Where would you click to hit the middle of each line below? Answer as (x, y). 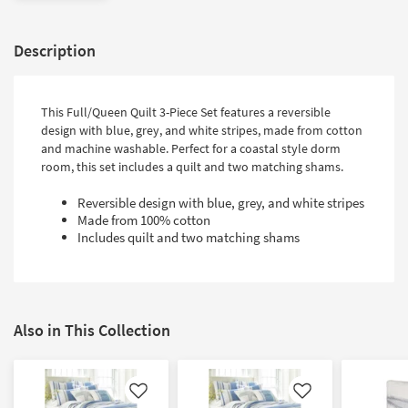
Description (55, 51)
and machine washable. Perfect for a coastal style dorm (191, 149)
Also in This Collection (92, 331)
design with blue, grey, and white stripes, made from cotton (202, 131)
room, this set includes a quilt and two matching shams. (192, 167)
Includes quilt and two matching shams (189, 238)
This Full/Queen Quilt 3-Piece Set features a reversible (186, 112)
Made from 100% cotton (144, 220)
